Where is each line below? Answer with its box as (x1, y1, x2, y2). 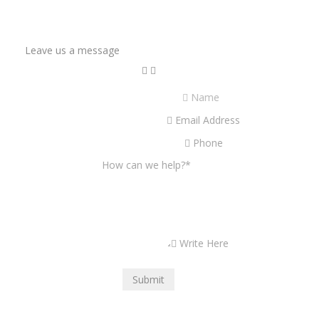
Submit (132, 273, 164, 287)
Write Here (182, 236, 231, 250)
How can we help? (104, 157, 188, 172)
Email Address (177, 113, 243, 127)
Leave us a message (24, 43, 120, 57)
